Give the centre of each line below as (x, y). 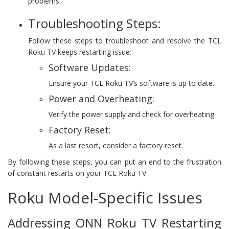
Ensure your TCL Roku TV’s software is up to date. (131, 83)
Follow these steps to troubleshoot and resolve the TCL (125, 40)
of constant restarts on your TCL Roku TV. (78, 173)
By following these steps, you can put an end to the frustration (114, 162)
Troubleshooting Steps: (95, 23)
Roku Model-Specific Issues (105, 197)
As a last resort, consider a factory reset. (116, 145)
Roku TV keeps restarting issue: (80, 52)
